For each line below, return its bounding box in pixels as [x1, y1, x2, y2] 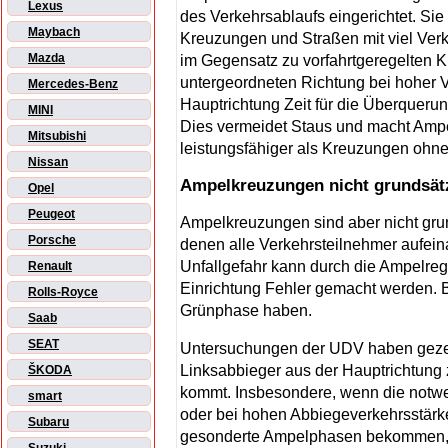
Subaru [28, 415, 69, 430]
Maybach [28, 25, 80, 40]
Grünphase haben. [180, 302, 312, 320]
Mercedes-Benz [28, 77, 118, 92]
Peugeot [28, 207, 75, 222]
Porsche [28, 233, 76, 248]
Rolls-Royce [28, 285, 98, 300]
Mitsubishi [28, 129, 86, 144]
